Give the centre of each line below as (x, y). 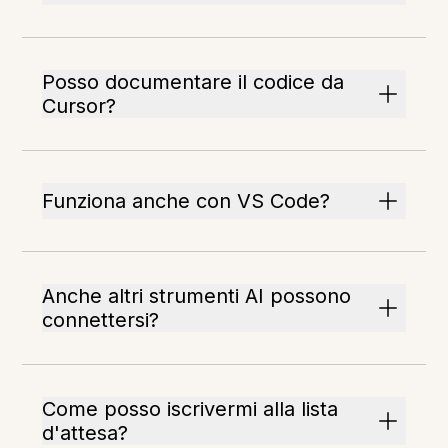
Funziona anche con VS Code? (186, 201)
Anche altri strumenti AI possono (197, 296)
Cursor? (79, 106)
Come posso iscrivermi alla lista (190, 409)
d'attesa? (85, 433)
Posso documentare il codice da (193, 82)
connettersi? (101, 320)
